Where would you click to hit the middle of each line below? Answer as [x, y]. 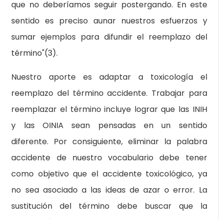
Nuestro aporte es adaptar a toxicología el [109, 77]
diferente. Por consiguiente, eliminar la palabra [109, 142]
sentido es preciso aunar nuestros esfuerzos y [109, 21]
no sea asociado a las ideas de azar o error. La [109, 190]
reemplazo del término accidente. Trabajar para [109, 93]
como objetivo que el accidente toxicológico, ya [109, 174]
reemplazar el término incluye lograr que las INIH [109, 109]
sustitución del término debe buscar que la [109, 206]
